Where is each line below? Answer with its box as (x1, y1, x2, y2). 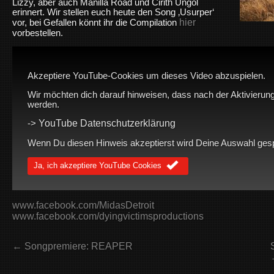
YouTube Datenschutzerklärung (39, 118, 176, 129)
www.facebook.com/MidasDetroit (12, 200, 154, 211)
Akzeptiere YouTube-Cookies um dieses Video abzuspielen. (28, 70, 265, 81)
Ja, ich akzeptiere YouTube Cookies (34, 160, 161, 170)
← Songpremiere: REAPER (12, 240, 133, 251)
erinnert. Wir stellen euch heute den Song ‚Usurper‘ (12, 7, 214, 17)
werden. (28, 99, 59, 109)
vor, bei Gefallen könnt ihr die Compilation (12, 17, 179, 28)
